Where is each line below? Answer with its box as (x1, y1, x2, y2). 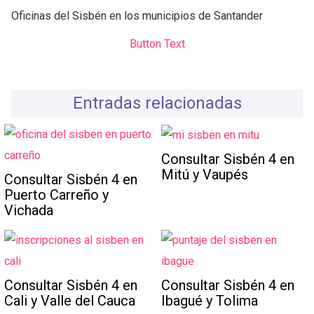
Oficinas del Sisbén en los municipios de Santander (11, 8, 263, 22)
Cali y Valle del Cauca (4, 292, 136, 309)
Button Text (129, 36, 185, 50)
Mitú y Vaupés (161, 165, 249, 183)
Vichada (4, 202, 54, 219)
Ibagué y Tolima (161, 292, 259, 309)
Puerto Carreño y (4, 186, 109, 204)
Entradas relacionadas (72, 93, 242, 114)
